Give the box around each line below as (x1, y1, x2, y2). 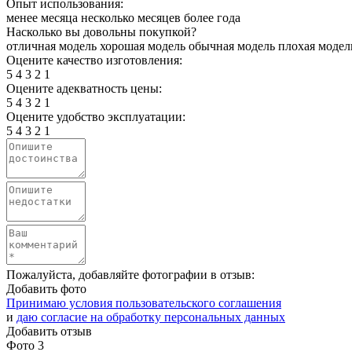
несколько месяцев (81, 11, 181, 25)
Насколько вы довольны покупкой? (6, 25, 196, 39)
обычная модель (189, 39, 275, 53)
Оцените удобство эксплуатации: (6, 110, 185, 124)
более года (184, 11, 240, 25)
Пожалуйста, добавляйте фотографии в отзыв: (6, 268, 255, 282)
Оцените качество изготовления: (6, 53, 182, 68)
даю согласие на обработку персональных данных (16, 310, 285, 324)
